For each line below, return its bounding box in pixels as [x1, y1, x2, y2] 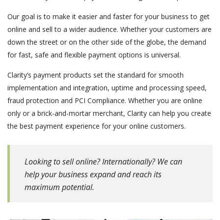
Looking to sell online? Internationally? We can [25, 156, 182, 167]
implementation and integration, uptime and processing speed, [7, 83, 207, 93]
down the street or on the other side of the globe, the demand [7, 37, 206, 47]
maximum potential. [25, 182, 94, 193]
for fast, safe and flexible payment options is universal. [7, 50, 181, 60]
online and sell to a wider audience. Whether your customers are [7, 25, 212, 34]
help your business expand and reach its [25, 169, 162, 180]
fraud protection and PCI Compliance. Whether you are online [7, 96, 202, 106]
